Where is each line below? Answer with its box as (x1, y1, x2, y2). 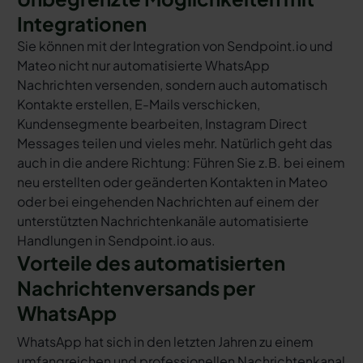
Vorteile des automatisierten (16, 250, 285, 275)
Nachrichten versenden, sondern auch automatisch (16, 75, 327, 93)
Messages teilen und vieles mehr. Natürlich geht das (16, 134, 332, 152)
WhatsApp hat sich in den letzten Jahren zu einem (16, 332, 314, 350)
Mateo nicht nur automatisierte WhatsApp (16, 56, 270, 74)
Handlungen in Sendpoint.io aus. (16, 231, 216, 249)
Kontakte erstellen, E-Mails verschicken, (16, 95, 260, 113)
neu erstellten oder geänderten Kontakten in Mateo (16, 173, 327, 190)
